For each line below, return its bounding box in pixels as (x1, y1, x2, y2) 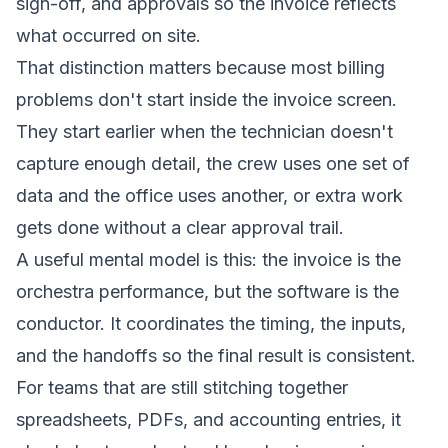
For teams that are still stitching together (16, 377, 348, 398)
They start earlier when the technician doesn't (16, 121, 393, 142)
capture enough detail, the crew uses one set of (16, 153, 410, 174)
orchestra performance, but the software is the (16, 281, 399, 302)
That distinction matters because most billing (16, 57, 385, 78)
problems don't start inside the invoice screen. (16, 89, 397, 110)
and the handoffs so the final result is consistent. (16, 345, 416, 366)
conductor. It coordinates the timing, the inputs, (16, 313, 406, 334)
